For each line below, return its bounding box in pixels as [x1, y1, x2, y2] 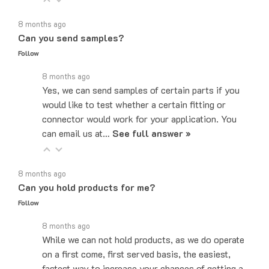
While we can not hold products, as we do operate [42, 219, 244, 232]
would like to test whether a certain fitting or [42, 83, 226, 97]
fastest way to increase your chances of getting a [42, 247, 243, 261]
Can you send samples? [18, 17, 124, 30]
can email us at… [42, 112, 112, 125]
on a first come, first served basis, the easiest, [42, 233, 231, 246]
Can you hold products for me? [18, 166, 156, 180]
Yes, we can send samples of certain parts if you [42, 69, 240, 82]
